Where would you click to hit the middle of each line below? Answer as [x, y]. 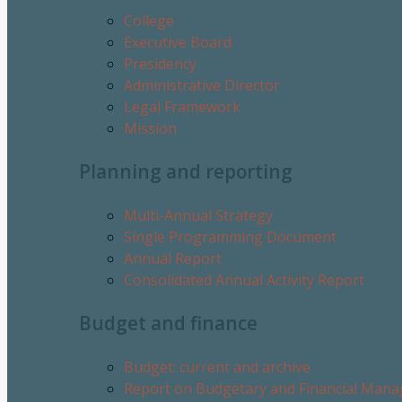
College [149, 21]
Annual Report [173, 258]
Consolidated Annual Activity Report [244, 280]
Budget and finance [168, 323]
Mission [150, 129]
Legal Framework [182, 107]
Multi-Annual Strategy [198, 215]
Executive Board [178, 43]
